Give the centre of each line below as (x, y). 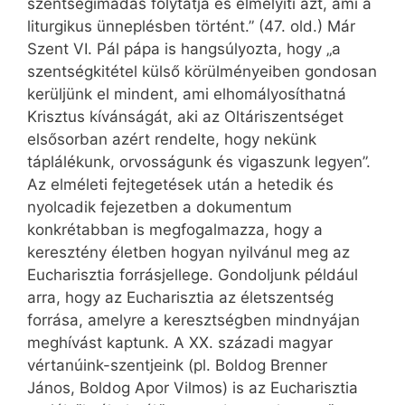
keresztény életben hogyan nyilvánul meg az (188, 253)
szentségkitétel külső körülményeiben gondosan (202, 72)
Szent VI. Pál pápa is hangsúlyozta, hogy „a (184, 49)
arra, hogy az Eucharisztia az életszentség (180, 298)
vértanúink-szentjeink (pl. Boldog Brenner (177, 366)
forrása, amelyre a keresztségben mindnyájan (193, 320)
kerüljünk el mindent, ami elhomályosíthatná (187, 94)
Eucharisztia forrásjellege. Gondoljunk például (193, 275)
